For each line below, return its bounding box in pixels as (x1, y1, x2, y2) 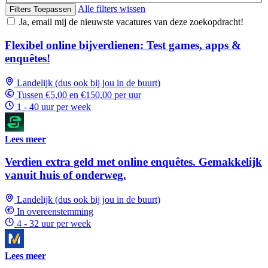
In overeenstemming (17, 206, 93, 217)
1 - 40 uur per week (17, 101, 91, 112)
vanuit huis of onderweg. (5, 169, 126, 182)
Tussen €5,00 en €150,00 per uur (17, 89, 141, 100)
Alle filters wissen (78, 4, 145, 14)
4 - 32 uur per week (17, 218, 91, 229)
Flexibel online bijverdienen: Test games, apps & (5, 38, 241, 51)
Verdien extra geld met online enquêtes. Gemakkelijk (5, 156, 262, 169)
